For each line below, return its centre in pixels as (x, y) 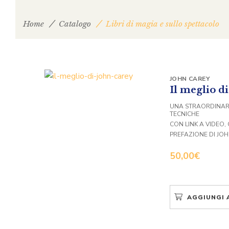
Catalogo (75, 24)
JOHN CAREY (190, 78)
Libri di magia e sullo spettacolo (163, 24)
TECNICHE (185, 114)
